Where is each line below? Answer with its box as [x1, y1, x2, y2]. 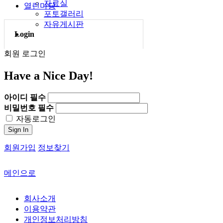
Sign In [8, 125, 28, 133]
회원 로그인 [4, 49, 46, 58]
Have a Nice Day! [4, 69, 93, 82]
